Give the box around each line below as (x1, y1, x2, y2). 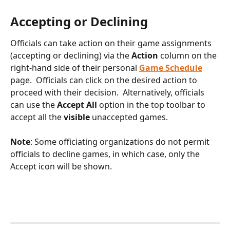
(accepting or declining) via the (10, 49, 131, 61)
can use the (10, 99, 57, 110)
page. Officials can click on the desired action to (10, 74, 199, 86)
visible (64, 111, 92, 123)
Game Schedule (139, 62, 202, 73)
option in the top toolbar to (97, 99, 207, 110)
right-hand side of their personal (10, 62, 139, 73)
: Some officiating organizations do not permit (30, 136, 212, 148)
